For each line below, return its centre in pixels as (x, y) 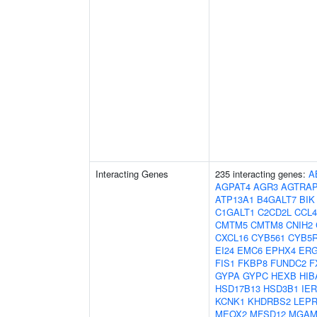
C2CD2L (275, 212)
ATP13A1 (235, 199)
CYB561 (268, 237)
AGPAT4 (233, 186)
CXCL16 (232, 237)
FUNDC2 (288, 263)
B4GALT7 (277, 199)
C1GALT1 (235, 212)
